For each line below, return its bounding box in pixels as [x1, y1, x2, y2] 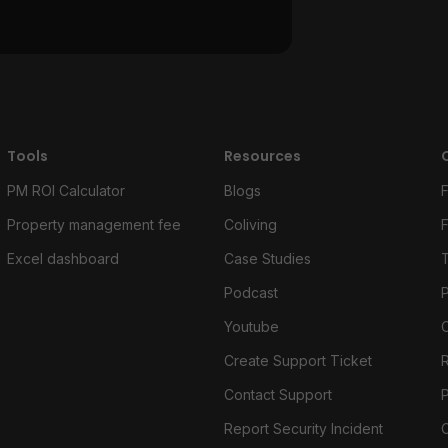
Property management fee [6, 216, 181, 233]
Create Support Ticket [223, 352, 372, 369]
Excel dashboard [6, 250, 119, 267]
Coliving [223, 216, 277, 233]
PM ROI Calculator [6, 182, 125, 199]
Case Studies [223, 250, 311, 267]
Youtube [223, 318, 279, 335]
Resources [223, 146, 301, 166]
